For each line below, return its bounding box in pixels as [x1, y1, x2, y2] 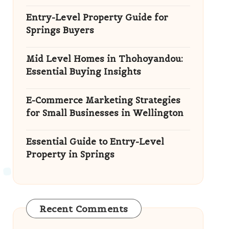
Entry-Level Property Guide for [26, 12, 168, 23]
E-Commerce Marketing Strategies [26, 95, 180, 106]
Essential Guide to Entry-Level [26, 136, 164, 147]
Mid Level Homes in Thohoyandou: [26, 53, 183, 64]
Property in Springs [26, 149, 114, 160]
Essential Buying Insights [26, 66, 141, 77]
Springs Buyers [26, 25, 94, 36]
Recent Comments [39, 203, 128, 215]
